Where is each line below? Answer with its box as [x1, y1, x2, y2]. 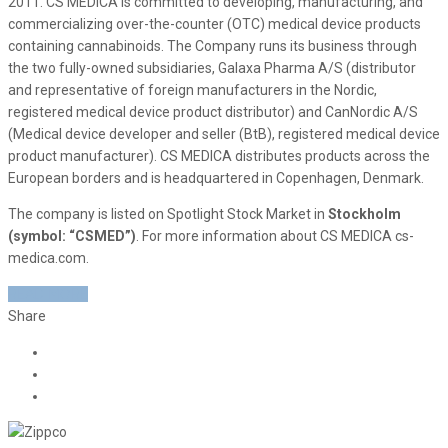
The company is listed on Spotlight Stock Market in [8, 205, 328, 222]
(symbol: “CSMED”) [8, 227, 136, 244]
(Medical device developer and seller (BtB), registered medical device [8, 125, 440, 142]
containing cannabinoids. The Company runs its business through [8, 37, 417, 54]
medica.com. [8, 249, 89, 266]
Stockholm [328, 205, 401, 222]
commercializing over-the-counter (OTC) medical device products [8, 15, 421, 32]
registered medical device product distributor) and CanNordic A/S [8, 103, 418, 120]
